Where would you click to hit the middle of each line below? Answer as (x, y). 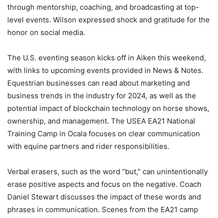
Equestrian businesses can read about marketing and (99, 83)
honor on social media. (46, 32)
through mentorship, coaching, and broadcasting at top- (103, 7)
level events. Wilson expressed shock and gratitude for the (109, 19)
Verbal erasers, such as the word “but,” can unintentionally (108, 171)
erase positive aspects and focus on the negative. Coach (104, 184)
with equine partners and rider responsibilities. (88, 146)
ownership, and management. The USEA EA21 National (101, 121)
